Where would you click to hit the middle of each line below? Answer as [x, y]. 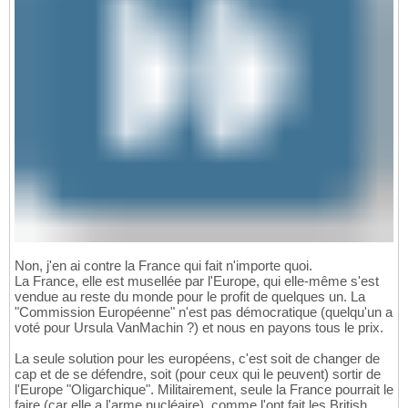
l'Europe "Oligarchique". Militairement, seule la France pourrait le [204, 389]
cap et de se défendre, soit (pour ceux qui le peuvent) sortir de [198, 373]
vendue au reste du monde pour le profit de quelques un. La [190, 296]
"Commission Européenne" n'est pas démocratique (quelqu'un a [204, 311]
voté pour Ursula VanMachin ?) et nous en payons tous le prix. [199, 327]
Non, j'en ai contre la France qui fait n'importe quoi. [163, 265]
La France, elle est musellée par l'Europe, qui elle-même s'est [197, 280]
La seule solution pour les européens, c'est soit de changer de [197, 358]
